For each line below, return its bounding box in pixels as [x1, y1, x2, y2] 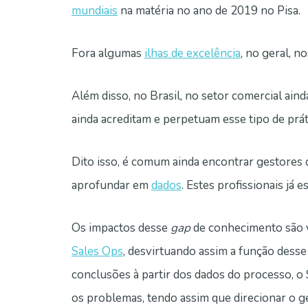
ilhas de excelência [144, 45, 241, 62]
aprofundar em [71, 177, 151, 194]
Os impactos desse [71, 220, 170, 236]
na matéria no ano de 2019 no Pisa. [118, 3, 300, 19]
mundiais [71, 3, 118, 19]
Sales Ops [71, 243, 123, 260]
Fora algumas [71, 45, 144, 62]
